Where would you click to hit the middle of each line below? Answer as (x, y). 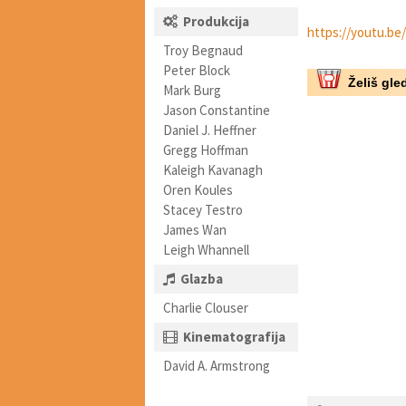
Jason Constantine (217, 110)
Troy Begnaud (203, 50)
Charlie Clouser (206, 308)
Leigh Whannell (206, 250)
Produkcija (216, 21)
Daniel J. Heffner (210, 130)
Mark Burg (192, 90)
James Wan (195, 230)
